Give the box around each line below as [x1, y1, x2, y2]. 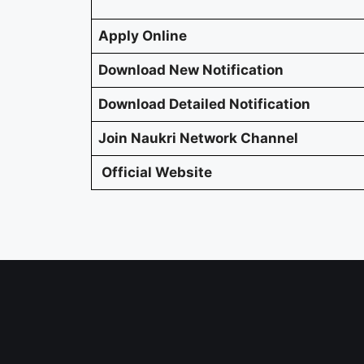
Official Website [98, 164, 212, 181]
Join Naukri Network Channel [98, 130, 298, 147]
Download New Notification [98, 62, 284, 79]
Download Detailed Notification [98, 96, 310, 113]
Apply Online [98, 28, 187, 45]
